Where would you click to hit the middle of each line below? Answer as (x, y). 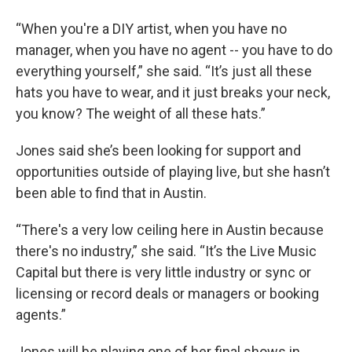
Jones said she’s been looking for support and (158, 150)
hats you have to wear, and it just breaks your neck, (173, 92)
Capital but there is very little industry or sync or (163, 272)
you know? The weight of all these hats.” (141, 114)
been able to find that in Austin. (111, 193)
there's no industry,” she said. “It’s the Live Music (166, 251)
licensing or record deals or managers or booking (167, 293)
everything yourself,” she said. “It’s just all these (164, 71)
